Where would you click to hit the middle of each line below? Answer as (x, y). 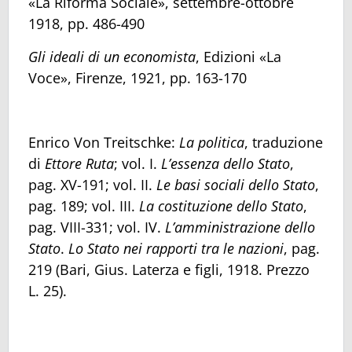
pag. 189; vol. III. (84, 206)
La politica (212, 143)
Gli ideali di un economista (112, 56)
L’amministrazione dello (240, 227)
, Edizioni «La (238, 56)
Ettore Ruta (79, 164)
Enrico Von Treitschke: (104, 143)
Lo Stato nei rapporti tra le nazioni (176, 249)
